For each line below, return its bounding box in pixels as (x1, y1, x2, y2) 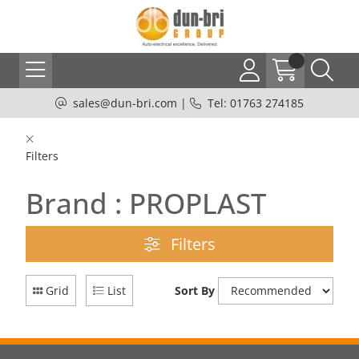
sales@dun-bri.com (73, 95, 177, 111)
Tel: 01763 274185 (208, 95, 304, 111)
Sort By (175, 283, 215, 298)
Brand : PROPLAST (26, 184, 267, 222)
